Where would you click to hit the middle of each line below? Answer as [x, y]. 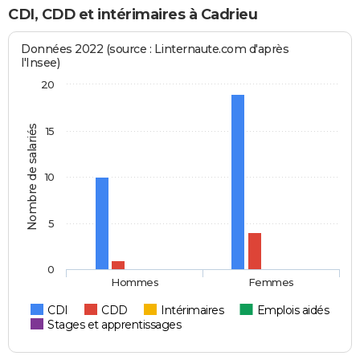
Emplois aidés [293, 311]
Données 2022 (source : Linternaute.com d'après [155, 49]
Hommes [135, 282]
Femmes [271, 282]
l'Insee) [41, 63]
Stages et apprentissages [115, 325]
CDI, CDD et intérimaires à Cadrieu [133, 15]
